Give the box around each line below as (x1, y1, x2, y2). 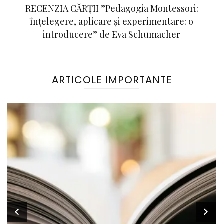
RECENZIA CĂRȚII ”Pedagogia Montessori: (25, 2, 198, 14)
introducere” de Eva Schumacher (43, 28, 181, 40)
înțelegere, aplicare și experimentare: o (30, 15, 194, 27)
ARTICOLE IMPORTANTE (51, 72, 172, 87)
